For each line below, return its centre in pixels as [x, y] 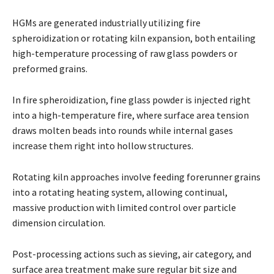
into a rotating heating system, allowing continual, [120, 192]
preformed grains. [50, 68]
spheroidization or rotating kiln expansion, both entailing [134, 38]
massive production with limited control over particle [124, 207]
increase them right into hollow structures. [103, 145]
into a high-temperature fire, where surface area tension [131, 115]
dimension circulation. [59, 222]
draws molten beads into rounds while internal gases [123, 130]
